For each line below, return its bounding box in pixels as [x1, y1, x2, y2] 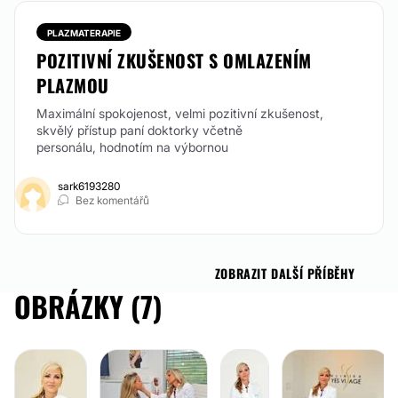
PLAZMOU [36, 72, 109, 99]
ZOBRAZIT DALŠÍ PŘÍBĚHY [214, 264, 355, 283]
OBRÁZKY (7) [14, 285, 163, 327]
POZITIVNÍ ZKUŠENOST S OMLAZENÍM [36, 47, 312, 74]
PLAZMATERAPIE [47, 28, 121, 38]
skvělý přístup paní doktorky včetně [36, 123, 243, 138]
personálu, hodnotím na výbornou [36, 139, 228, 155]
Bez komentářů [76, 194, 149, 207]
